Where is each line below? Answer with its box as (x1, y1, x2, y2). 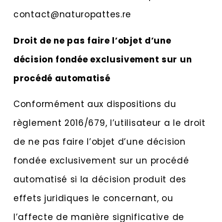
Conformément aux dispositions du (13, 98, 176, 111)
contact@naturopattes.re (13, 8, 132, 21)
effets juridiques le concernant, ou (13, 192, 173, 205)
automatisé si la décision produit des (13, 173, 186, 186)
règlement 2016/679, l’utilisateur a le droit (13, 117, 206, 129)
